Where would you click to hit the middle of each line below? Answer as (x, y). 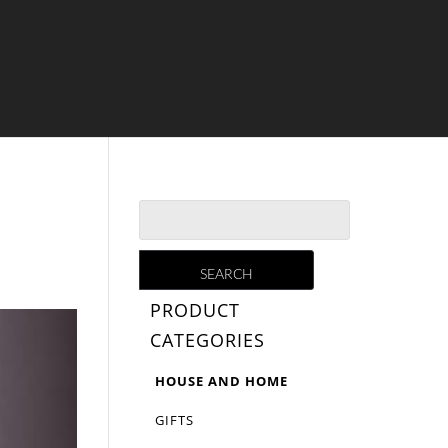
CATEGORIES (208, 340)
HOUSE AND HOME (222, 381)
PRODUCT (195, 310)
